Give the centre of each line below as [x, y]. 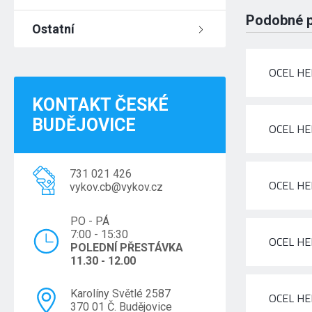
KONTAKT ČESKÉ [101, 105]
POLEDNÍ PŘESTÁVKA [127, 248]
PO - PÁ [90, 221]
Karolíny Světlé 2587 [121, 294]
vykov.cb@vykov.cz [117, 187]
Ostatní [54, 29]
